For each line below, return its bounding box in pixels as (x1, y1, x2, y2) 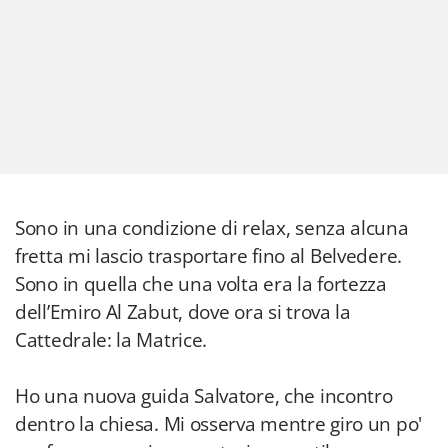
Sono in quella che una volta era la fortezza (15, 271, 387, 297)
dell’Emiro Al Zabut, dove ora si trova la (15, 299, 351, 325)
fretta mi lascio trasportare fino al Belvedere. (15, 243, 402, 269)
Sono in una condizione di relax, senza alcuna (15, 215, 409, 241)
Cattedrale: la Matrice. (15, 327, 208, 353)
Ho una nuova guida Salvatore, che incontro (15, 383, 393, 409)
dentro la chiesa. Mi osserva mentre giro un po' (15, 411, 422, 437)
